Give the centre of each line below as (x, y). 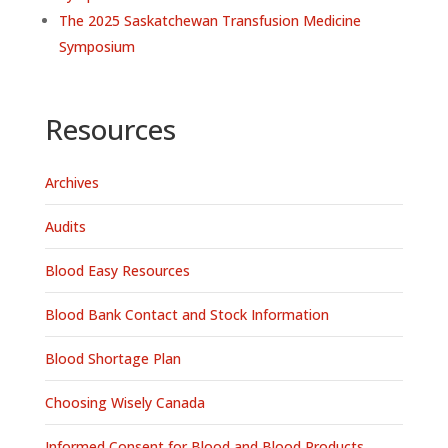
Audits (65, 227)
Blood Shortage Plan (112, 359)
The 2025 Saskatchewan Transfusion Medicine (209, 21)
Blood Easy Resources (117, 271)
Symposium (96, 47)
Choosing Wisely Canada (124, 403)
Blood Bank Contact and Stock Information (186, 315)
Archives (71, 183)
